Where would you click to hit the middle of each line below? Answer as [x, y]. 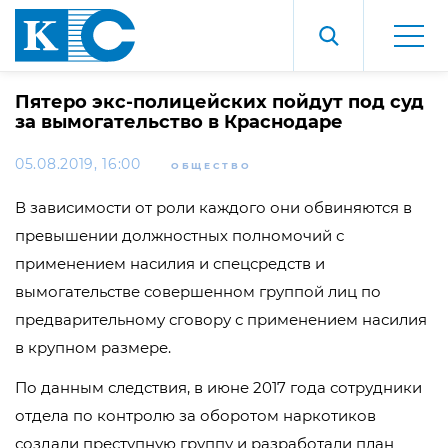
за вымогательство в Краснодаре [179, 122]
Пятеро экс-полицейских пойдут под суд [219, 102]
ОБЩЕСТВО [211, 165]
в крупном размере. [93, 347]
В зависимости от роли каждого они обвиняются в [213, 207]
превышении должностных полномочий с [179, 235]
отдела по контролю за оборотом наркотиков [195, 415]
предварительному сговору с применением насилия [221, 319]
